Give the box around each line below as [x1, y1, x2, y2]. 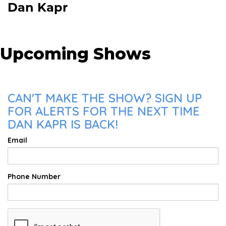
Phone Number [8, 172, 61, 181]
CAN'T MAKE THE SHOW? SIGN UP [8, 90, 202, 105]
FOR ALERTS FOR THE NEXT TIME [8, 103, 200, 119]
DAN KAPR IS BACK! [8, 117, 118, 132]
